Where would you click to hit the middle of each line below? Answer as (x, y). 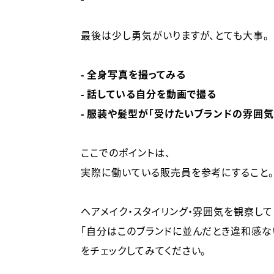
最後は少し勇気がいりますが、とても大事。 (175, 36)
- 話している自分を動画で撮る (149, 94)
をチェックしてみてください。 (144, 251)
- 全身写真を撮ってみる (133, 75)
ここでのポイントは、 (126, 153)
